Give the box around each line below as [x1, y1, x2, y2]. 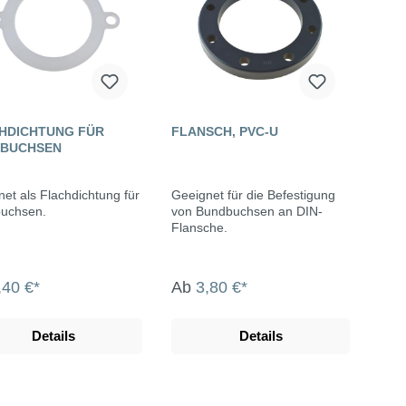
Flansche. [171, 220, 227, 236]
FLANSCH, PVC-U [171, 124, 278, 140]
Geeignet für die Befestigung [171, 188, 335, 203]
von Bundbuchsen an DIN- [171, 204, 196, 219]
